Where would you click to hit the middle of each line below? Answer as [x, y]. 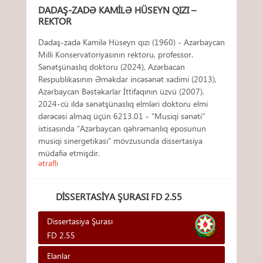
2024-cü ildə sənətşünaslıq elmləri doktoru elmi [123, 104]
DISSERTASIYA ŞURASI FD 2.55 [119, 197]
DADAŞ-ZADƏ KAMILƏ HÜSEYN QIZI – [117, 10]
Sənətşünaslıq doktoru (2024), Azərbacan [112, 67]
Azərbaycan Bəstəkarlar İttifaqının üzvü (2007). [121, 92]
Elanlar [59, 256]
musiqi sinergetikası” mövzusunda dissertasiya [120, 141]
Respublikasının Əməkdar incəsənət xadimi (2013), [127, 79]
